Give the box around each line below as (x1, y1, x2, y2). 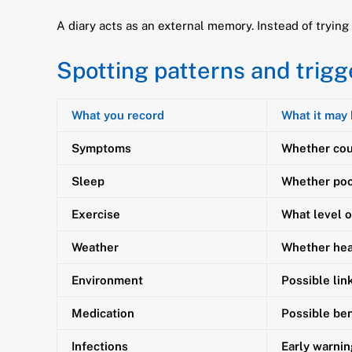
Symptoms (71, 141, 131, 155)
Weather (71, 240, 119, 254)
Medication (71, 306, 134, 320)
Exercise (71, 207, 120, 221)
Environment (71, 273, 143, 287)
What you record (71, 108, 164, 122)
